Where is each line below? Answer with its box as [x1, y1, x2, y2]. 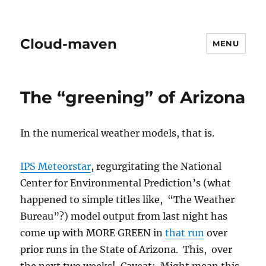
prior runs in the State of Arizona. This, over [20, 243, 233, 255]
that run [165, 227, 205, 239]
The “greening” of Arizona [20, 87, 246, 107]
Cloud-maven [20, 35, 118, 52]
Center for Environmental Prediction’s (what [20, 177, 232, 189]
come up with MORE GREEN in [20, 227, 166, 239]
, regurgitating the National [91, 160, 222, 172]
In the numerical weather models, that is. [20, 127, 215, 139]
